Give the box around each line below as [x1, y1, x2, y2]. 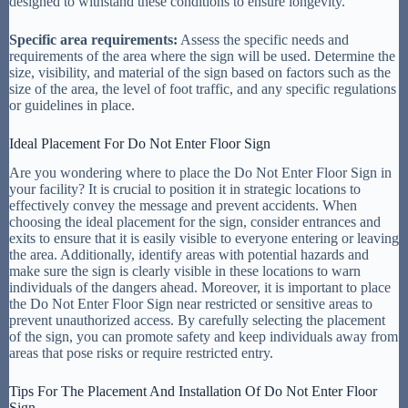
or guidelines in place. [9, 97, 135, 113]
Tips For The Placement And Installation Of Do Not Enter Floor [9, 383, 377, 400]
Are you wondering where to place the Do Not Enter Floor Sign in [9, 165, 392, 181]
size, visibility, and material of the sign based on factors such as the [9, 64, 391, 80]
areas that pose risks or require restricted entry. [9, 345, 273, 362]
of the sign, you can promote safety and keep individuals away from [9, 329, 398, 345]
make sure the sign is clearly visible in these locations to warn [9, 263, 361, 280]
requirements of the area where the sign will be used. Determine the [9, 47, 395, 64]
